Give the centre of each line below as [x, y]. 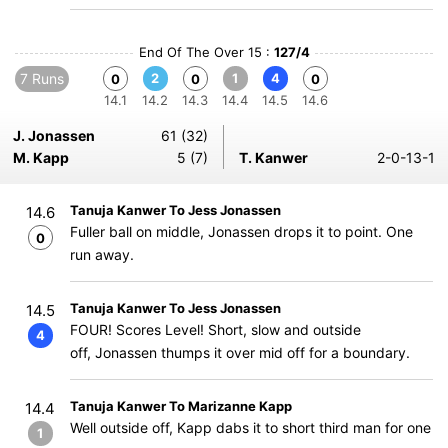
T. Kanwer [273, 157]
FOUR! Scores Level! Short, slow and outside [215, 329]
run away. [102, 254]
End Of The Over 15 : [206, 52]
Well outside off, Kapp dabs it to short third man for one [250, 427]
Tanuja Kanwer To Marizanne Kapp [181, 406]
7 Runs [42, 78]
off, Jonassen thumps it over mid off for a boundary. [240, 352]
